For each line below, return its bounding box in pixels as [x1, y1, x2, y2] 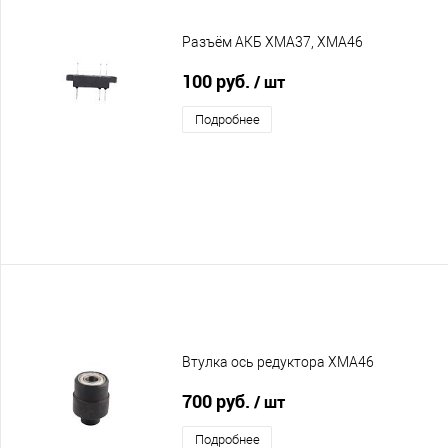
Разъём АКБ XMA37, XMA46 [182, 34, 363, 51]
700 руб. [182, 388, 254, 413]
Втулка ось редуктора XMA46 [182, 354, 374, 371]
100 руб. [182, 68, 254, 93]
